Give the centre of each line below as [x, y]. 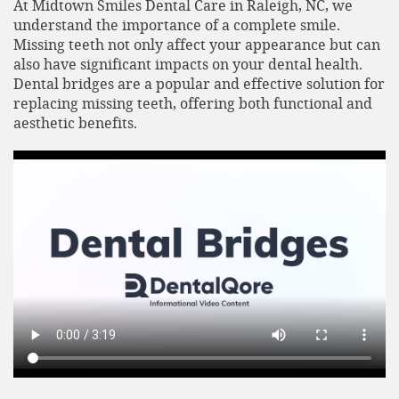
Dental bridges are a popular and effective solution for [199, 83]
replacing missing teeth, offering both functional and [193, 103]
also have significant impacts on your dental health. [188, 64]
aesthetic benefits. [75, 122]
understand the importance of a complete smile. [177, 24]
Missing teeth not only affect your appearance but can [197, 44]
